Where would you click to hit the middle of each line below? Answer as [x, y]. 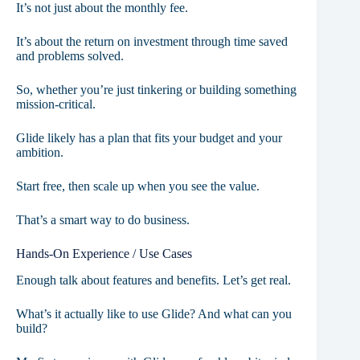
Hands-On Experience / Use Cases [104, 254]
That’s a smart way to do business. [103, 220]
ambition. [40, 153]
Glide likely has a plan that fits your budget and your [149, 138]
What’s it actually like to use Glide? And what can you [154, 313]
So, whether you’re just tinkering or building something [156, 90]
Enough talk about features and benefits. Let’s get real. [153, 280]
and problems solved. [70, 56]
